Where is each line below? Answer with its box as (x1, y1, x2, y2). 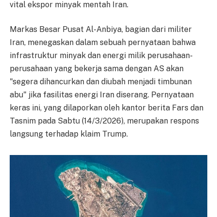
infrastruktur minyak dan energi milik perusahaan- (10, 51, 193, 61)
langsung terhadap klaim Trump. (10, 129, 128, 139)
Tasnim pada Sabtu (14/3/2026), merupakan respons (10, 116, 199, 126)
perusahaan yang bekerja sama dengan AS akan (10, 64, 184, 74)
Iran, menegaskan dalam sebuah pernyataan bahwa (10, 38, 196, 47)
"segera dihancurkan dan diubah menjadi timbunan (10, 77, 192, 87)
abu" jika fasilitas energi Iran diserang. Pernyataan (10, 90, 194, 100)
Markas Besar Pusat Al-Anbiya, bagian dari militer (10, 25, 192, 34)
